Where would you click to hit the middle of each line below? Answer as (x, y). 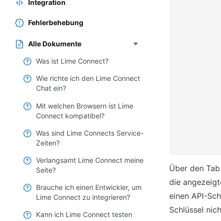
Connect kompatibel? (70, 115)
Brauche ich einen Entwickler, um (89, 187)
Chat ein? (51, 88)
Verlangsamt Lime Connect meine (90, 160)
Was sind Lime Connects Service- (90, 133)
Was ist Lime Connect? (72, 61)
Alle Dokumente (55, 44)
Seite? (46, 170)
